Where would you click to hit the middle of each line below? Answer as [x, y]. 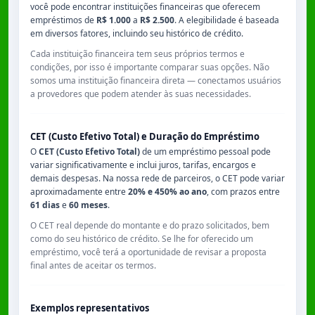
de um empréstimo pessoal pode [205, 152]
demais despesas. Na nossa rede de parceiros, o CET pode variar [157, 178]
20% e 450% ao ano [167, 192]
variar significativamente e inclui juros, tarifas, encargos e [143, 165]
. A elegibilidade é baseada [227, 20]
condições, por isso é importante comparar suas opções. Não [150, 67]
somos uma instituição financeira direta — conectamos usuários [156, 81]
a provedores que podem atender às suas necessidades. [141, 94]
